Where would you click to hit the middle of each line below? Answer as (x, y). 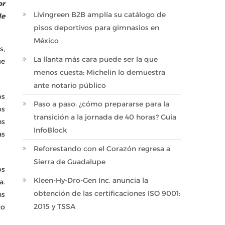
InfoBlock (50, 130)
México (46, 41)
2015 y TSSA (55, 206)
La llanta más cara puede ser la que (96, 59)
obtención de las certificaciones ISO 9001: (107, 193)
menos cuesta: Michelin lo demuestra (100, 72)
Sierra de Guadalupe (70, 162)
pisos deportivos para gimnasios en (97, 28)
